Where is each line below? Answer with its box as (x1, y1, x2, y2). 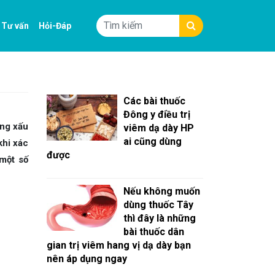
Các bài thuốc (123, 95, 185, 107)
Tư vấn (1, 20, 29, 31)
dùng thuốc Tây (123, 199, 193, 211)
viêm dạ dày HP (123, 122, 194, 134)
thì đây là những (123, 212, 196, 224)
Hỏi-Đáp (39, 20, 72, 31)
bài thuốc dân (123, 226, 184, 238)
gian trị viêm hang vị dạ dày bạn (47, 239, 191, 251)
